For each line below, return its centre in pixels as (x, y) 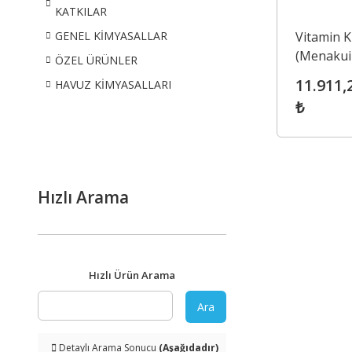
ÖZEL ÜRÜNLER (96, 60)
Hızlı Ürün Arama (132, 275)
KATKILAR (81, 11)
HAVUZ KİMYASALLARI (113, 84)
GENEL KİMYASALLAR (111, 36)
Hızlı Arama (83, 197)
